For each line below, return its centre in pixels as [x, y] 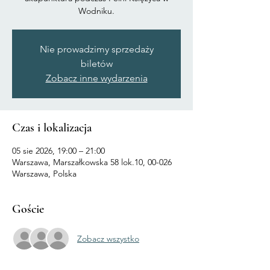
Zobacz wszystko [108, 238]
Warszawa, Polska [44, 174]
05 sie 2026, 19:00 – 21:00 [58, 151]
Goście [28, 209]
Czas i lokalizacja [52, 128]
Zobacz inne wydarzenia [96, 78]
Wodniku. [96, 11]
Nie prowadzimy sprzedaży [96, 49]
